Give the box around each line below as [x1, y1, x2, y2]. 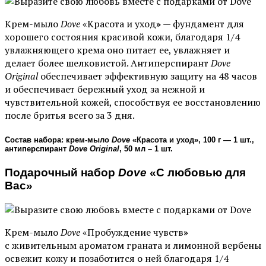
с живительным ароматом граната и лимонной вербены [5, 239, 261, 252]
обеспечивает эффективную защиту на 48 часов [38, 69, 257, 83]
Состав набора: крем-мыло [5, 135, 112, 144]
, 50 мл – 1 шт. [119, 144, 173, 153]
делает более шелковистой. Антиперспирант [5, 56, 211, 70]
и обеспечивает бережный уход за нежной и [5, 83, 205, 96]
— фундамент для [161, 17, 244, 31]
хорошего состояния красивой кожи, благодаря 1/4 [5, 30, 240, 44]
